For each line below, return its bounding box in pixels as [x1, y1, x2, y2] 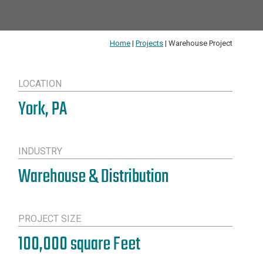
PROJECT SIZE [18, 213, 81, 224]
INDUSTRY [18, 146, 62, 157]
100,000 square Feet [18, 230, 140, 259]
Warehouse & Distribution [18, 162, 169, 192]
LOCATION [18, 78, 62, 89]
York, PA [18, 95, 67, 124]
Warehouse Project [168, 39, 232, 48]
